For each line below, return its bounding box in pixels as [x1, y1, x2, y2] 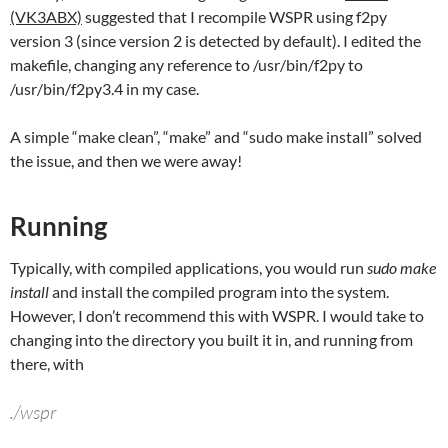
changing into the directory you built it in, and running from [10, 330, 413, 350]
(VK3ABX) [10, 7, 82, 27]
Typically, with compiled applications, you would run [10, 258, 367, 278]
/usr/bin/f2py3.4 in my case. [10, 79, 199, 99]
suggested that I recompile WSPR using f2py [82, 7, 387, 27]
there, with [10, 354, 84, 374]
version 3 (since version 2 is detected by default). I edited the [10, 31, 421, 51]
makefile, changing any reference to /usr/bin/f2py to [10, 55, 363, 75]
